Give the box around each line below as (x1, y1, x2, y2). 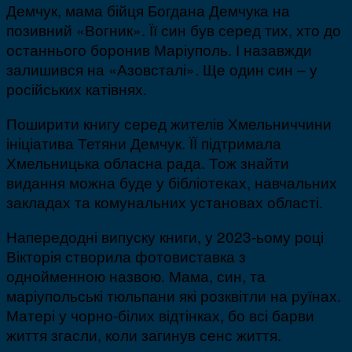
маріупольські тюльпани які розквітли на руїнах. (6, 284, 341, 306)
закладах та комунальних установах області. (6, 191, 323, 213)
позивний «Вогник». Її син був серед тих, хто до (6, 19, 341, 41)
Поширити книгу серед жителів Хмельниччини (6, 112, 332, 134)
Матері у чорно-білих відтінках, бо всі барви (6, 304, 314, 326)
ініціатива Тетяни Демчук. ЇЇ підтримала (6, 132, 281, 154)
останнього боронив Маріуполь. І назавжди (6, 38, 312, 60)
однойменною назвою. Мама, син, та (6, 265, 266, 287)
